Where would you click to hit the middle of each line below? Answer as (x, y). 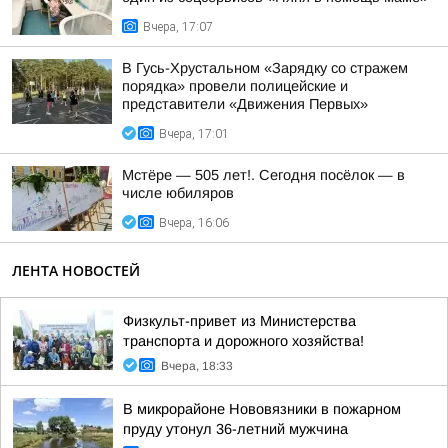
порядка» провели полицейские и (235, 86)
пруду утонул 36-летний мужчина (235, 429)
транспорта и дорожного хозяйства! (243, 341)
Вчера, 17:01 (194, 134)
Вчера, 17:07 (178, 27)
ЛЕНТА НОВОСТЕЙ (76, 270)
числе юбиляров (178, 193)
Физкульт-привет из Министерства (239, 321)
